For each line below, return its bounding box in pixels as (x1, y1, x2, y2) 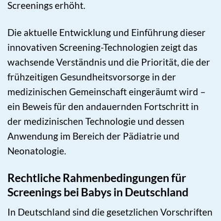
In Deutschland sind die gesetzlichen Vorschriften (7, 206, 213, 218)
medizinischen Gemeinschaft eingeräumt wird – (7, 85, 206, 97)
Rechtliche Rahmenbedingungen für (7, 170, 186, 184)
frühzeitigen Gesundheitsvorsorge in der (7, 71, 176, 82)
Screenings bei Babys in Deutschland (7, 184, 188, 199)
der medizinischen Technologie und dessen (7, 115, 184, 127)
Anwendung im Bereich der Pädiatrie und (7, 130, 180, 142)
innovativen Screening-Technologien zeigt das (7, 41, 197, 53)
